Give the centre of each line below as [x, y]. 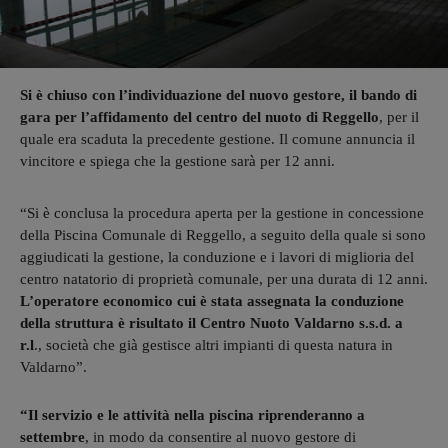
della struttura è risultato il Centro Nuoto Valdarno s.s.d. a [211, 322]
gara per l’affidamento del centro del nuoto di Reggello [199, 116]
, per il [399, 116]
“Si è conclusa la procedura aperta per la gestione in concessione [222, 212]
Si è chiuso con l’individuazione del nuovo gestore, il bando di [218, 94]
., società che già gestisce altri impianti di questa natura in [213, 344]
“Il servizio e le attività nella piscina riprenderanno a [192, 414]
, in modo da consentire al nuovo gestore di [220, 436]
